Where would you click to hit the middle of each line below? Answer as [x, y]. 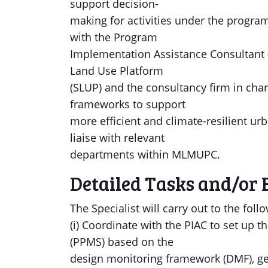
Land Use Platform [117, 71]
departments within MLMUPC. [145, 154]
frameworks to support [128, 104]
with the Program [114, 37]
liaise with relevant [117, 138]
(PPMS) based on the [122, 242]
